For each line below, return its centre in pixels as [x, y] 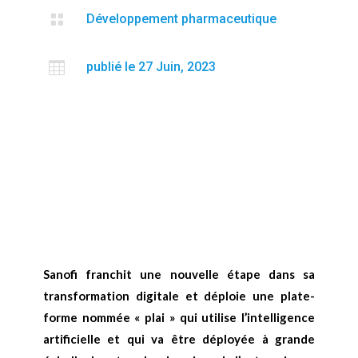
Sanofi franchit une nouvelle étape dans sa [179, 274]
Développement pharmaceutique [181, 18]
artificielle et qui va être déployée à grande [179, 338]
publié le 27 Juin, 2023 [151, 66]
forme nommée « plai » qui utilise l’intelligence [179, 317]
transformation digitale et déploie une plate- [179, 295]
